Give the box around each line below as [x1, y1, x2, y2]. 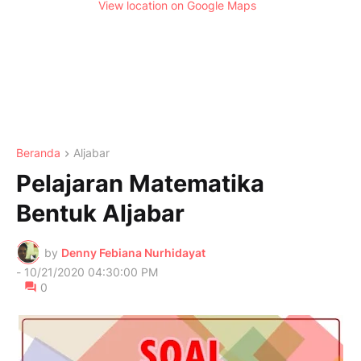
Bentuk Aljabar [16, 199, 185, 228]
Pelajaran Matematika [16, 169, 264, 198]
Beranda [16, 146, 60, 160]
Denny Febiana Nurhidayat [61, 245, 205, 259]
